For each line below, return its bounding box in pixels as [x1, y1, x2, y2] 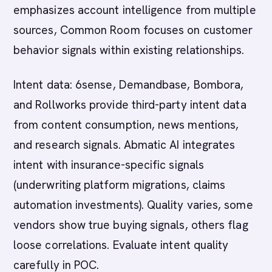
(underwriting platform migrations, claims [13, 177, 226, 192]
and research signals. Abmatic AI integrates [13, 137, 236, 152]
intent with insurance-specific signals [13, 157, 205, 172]
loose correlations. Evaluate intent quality [13, 237, 229, 253]
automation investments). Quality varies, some [13, 197, 253, 212]
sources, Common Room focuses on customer [13, 22, 253, 38]
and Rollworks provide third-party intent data [13, 97, 246, 112]
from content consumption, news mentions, [13, 117, 239, 132]
